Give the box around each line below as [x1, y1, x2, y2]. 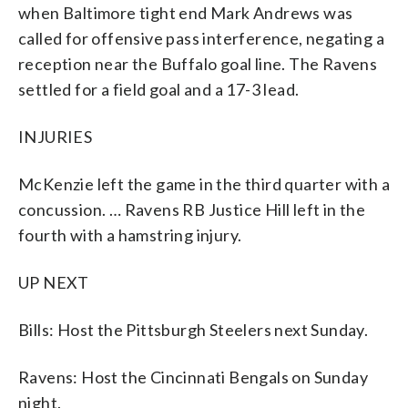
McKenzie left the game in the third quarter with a [18, 173, 390, 194]
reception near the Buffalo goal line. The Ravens [18, 53, 378, 74]
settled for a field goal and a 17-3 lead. [18, 78, 300, 99]
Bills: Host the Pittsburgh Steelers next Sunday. [18, 319, 369, 340]
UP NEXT [18, 271, 89, 292]
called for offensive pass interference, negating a [18, 27, 384, 48]
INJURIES [18, 126, 93, 147]
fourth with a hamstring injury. [18, 224, 242, 245]
